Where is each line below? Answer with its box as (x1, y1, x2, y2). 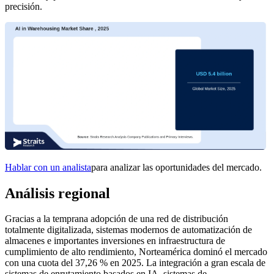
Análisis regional (5, 185, 110, 201)
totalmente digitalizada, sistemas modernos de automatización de (5, 224, 252, 235)
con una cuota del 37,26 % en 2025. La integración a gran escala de (5, 257, 265, 268)
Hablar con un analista (5, 161, 91, 172)
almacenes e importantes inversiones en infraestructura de (5, 235, 225, 246)
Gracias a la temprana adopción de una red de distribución (5, 213, 228, 224)
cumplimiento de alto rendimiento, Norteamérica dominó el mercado (5, 246, 267, 257)
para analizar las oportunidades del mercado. (91, 161, 262, 172)
